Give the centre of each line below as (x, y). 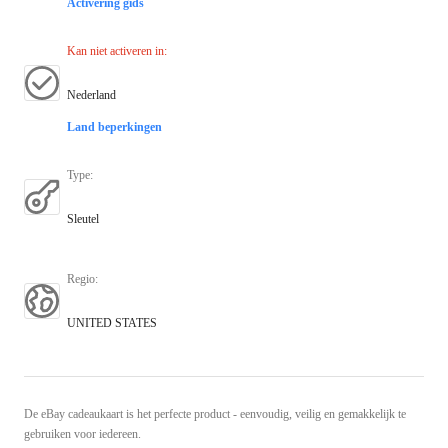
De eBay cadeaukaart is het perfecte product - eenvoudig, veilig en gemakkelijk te (215, 413)
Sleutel (83, 218)
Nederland (91, 94)
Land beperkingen (114, 126)
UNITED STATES (112, 322)
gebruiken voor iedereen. (82, 433)
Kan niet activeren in (115, 50)
